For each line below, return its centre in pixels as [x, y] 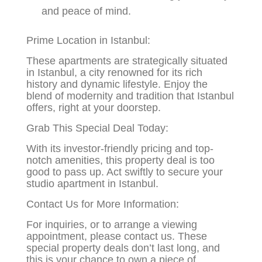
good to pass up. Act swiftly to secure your [125, 172]
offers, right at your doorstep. [94, 108]
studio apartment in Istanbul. [93, 184]
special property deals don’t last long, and [123, 248]
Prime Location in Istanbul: [89, 41]
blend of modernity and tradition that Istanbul [130, 96]
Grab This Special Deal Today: [98, 128]
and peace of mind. [87, 11]
